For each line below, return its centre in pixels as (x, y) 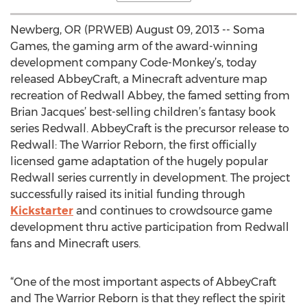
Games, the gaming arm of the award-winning (134, 46)
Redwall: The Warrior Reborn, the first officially (133, 145)
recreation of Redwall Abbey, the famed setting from (150, 96)
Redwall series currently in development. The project (150, 178)
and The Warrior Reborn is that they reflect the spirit (148, 298)
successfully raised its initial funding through (128, 194)
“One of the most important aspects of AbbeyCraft (143, 282)
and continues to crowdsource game (173, 211)
